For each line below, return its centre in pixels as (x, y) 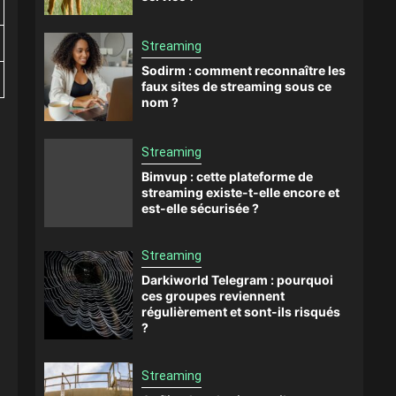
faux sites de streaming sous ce (236, 86)
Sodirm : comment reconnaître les (244, 70)
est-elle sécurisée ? (200, 208)
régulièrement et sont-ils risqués (241, 312)
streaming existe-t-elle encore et (240, 192)
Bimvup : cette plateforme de (227, 176)
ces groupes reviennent (213, 296)
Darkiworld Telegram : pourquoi (237, 280)
